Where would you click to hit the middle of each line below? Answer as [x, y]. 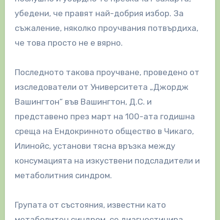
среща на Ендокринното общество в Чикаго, [104, 131]
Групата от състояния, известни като [90, 205]
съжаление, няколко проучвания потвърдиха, [106, 28]
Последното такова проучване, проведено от [107, 72]
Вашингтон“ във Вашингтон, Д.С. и [83, 101]
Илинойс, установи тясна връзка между [95, 146]
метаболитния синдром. [63, 175]
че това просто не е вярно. [69, 42]
